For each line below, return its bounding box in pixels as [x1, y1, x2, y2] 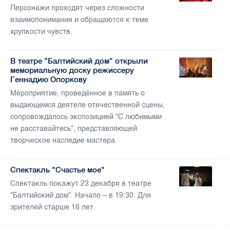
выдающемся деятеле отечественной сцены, [10, 101, 165, 110]
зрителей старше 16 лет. [10, 203, 95, 212]
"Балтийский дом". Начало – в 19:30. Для [10, 191, 151, 200]
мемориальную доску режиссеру [10, 66, 134, 75]
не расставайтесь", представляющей [10, 124, 137, 133]
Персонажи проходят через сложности [10, 4, 144, 13]
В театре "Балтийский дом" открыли [10, 56, 148, 66]
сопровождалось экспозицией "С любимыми [10, 112, 162, 122]
